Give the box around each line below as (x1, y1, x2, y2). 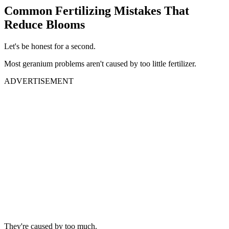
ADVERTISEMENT (4, 76, 74, 85)
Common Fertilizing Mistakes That (4, 4, 189, 17)
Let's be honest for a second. (4, 41, 96, 51)
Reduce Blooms (4, 17, 85, 31)
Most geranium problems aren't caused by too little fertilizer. (4, 59, 196, 68)
